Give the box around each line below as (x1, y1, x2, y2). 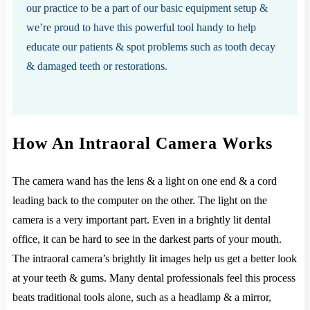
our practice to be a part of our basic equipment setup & (26, 1, 268, 14)
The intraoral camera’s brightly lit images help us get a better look (12, 253, 297, 265)
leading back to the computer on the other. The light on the (12, 194, 267, 207)
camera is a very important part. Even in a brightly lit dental (12, 214, 271, 226)
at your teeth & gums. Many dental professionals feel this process (12, 272, 295, 284)
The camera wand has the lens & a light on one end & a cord (12, 175, 277, 188)
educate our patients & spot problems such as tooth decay (26, 40, 275, 53)
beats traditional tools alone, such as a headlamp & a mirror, (12, 291, 271, 304)
